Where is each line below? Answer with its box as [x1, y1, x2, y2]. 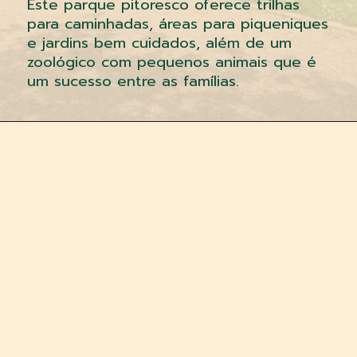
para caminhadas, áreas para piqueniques [26, 12, 328, 35]
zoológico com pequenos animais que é [26, 50, 316, 73]
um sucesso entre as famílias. [26, 69, 239, 92]
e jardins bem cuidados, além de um [26, 31, 292, 54]
